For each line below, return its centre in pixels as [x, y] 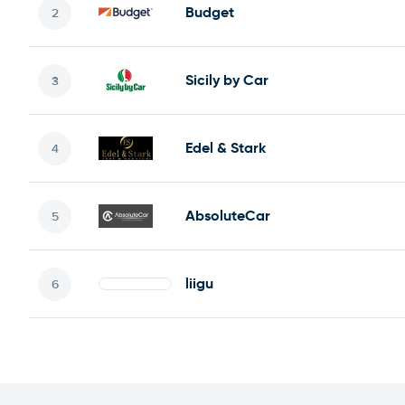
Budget [210, 12]
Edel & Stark [226, 148]
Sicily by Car [227, 80]
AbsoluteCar [228, 216]
